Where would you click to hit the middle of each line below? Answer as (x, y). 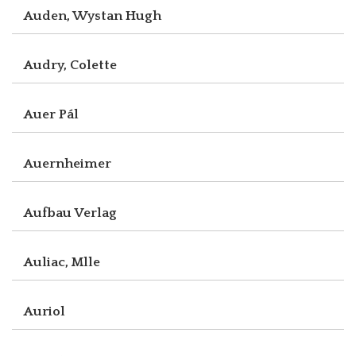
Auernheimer (68, 163)
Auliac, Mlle (62, 262)
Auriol (44, 311)
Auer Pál (51, 114)
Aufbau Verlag (70, 213)
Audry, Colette (70, 65)
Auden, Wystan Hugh (93, 15)
